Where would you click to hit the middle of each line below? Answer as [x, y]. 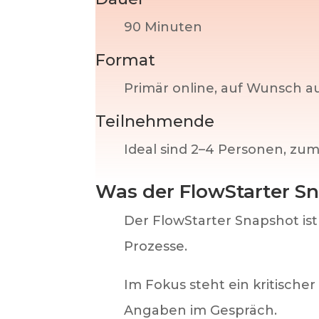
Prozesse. [156, 247]
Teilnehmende [155, 122]
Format [126, 61]
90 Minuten [163, 27]
